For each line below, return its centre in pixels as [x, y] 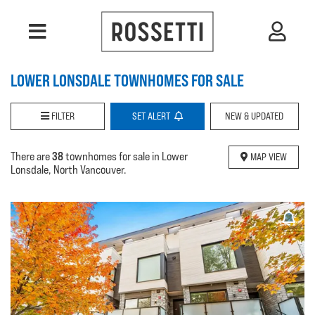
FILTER [62, 116]
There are [31, 156]
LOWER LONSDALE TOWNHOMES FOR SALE [127, 80]
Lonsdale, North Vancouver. [69, 169]
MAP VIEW [268, 157]
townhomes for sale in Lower [126, 156]
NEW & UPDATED [255, 116]
